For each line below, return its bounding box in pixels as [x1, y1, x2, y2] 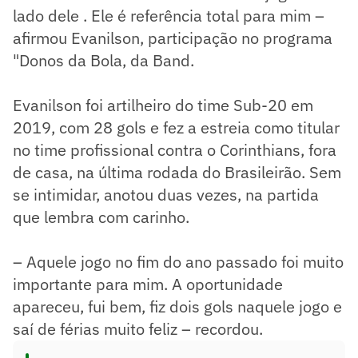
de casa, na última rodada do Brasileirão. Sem [13, 161, 341, 183]
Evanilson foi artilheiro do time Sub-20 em [13, 93, 313, 116]
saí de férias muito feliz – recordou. [13, 317, 263, 340]
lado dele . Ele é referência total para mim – [13, 4, 324, 26]
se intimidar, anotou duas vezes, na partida [13, 183, 319, 205]
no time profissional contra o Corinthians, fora [13, 138, 336, 161]
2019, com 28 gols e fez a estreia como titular [13, 116, 340, 138]
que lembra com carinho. [13, 205, 193, 228]
